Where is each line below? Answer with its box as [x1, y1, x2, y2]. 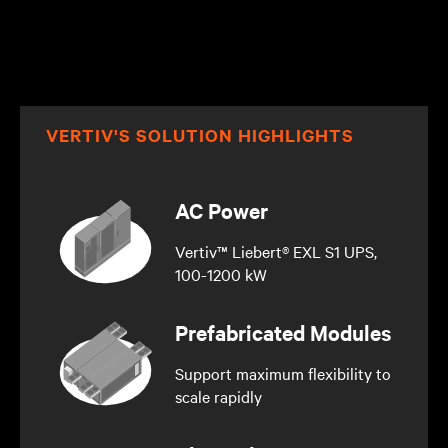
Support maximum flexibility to [174, 361, 391, 384]
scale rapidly [174, 384, 262, 407]
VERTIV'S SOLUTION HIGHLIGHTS [46, 122, 354, 147]
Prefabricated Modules [174, 317, 391, 346]
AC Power [174, 195, 268, 224]
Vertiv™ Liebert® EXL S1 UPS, [174, 239, 377, 262]
